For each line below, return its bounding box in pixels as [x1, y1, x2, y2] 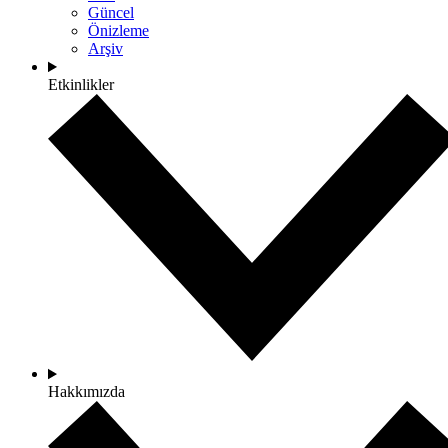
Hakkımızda [48, 383, 125, 401]
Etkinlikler [48, 76, 114, 94]
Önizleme [88, 22, 149, 40]
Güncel [88, 4, 134, 22]
